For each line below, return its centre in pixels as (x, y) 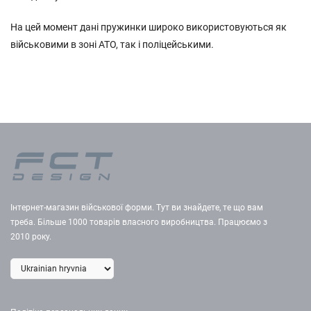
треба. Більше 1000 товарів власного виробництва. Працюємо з (139, 222)
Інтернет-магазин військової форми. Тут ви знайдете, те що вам (137, 208)
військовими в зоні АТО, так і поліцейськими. (112, 44)
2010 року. (31, 237)
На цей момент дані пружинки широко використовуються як (149, 27)
